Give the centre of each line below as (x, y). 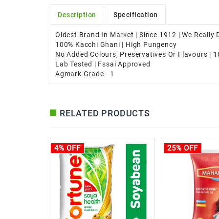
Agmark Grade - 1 (85, 74)
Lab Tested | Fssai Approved (103, 64)
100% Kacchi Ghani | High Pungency (116, 45)
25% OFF (183, 148)
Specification (136, 15)
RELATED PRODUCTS (105, 113)
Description (77, 15)
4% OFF (67, 148)
